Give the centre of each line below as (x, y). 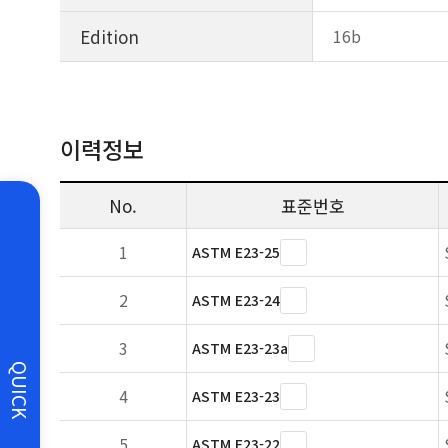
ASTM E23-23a (240, 348)
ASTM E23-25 (236, 252)
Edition (109, 36)
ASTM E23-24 (236, 300)
